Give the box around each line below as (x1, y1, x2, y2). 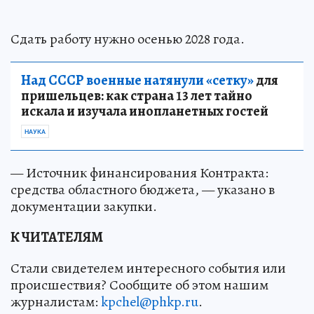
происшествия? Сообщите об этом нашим (11, 275, 268, 294)
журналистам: (11, 292, 101, 311)
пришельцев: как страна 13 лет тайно (21, 86, 252, 105)
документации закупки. (11, 196, 157, 216)
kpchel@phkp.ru (101, 292, 198, 311)
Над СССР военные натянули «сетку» (21, 70, 254, 90)
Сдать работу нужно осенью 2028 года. (11, 29, 245, 48)
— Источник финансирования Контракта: (11, 163, 268, 182)
